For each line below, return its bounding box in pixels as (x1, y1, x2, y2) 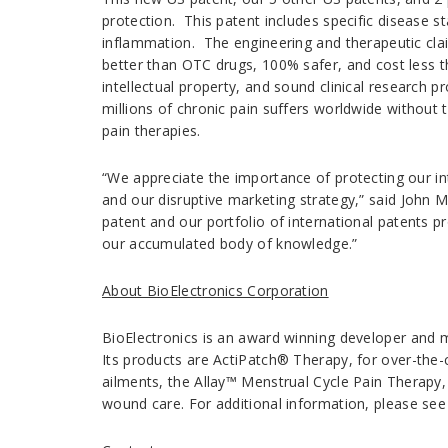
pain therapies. (102, 121, 201, 140)
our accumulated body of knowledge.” (102, 234, 358, 253)
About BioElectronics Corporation (102, 281, 329, 300)
